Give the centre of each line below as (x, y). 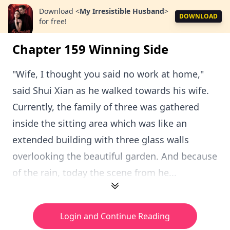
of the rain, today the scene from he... (94, 172)
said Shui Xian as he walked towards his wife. (111, 90)
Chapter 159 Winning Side (90, 49)
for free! (53, 21)
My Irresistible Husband (122, 11)
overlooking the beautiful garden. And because (115, 156)
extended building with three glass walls (101, 140)
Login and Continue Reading (115, 216)
